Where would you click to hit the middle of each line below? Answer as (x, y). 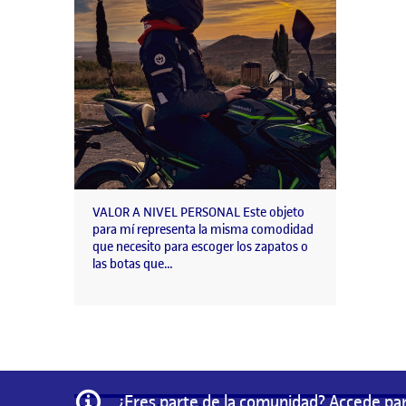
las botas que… (133, 265)
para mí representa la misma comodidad (203, 230)
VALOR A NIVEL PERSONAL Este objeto (198, 213)
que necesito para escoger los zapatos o (200, 247)
